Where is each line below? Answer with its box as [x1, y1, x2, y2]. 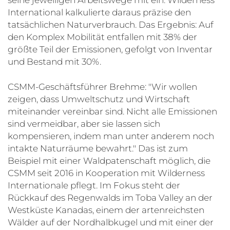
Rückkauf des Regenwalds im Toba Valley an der [8, 193, 213, 203]
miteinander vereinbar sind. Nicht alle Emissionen [8, 106, 217, 117]
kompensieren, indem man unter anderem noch [8, 131, 214, 142]
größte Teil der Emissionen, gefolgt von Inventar [8, 44, 213, 55]
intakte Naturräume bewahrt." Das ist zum [8, 143, 188, 154]
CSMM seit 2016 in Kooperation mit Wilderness [8, 168, 205, 179]
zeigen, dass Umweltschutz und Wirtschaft [8, 94, 190, 105]
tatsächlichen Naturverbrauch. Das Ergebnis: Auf [8, 20, 214, 30]
